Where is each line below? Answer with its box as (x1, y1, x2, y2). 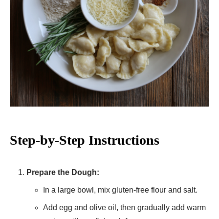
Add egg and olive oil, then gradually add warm (43, 203, 206, 212)
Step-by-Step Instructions (10, 132, 159, 148)
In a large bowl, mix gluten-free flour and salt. (43, 185, 197, 194)
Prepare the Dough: (26, 168, 99, 176)
